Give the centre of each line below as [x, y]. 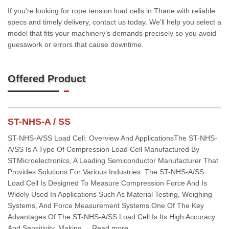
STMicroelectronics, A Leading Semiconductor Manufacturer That [113, 161]
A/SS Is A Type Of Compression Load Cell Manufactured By [104, 149]
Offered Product [47, 79]
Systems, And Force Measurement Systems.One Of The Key [106, 205]
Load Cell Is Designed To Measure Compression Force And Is [107, 183]
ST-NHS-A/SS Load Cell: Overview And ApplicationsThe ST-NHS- [112, 138]
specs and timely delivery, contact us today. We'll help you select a [114, 22]
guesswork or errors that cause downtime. [76, 44]
